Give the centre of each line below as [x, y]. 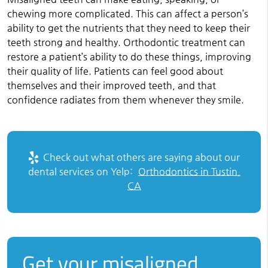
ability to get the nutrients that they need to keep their [128, 28]
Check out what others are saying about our [140, 157]
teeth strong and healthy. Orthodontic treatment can [126, 42]
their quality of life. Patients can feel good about [115, 71]
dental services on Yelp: [81, 172]
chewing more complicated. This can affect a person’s [127, 13]
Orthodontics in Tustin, [189, 172]
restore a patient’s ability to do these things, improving [129, 57]
